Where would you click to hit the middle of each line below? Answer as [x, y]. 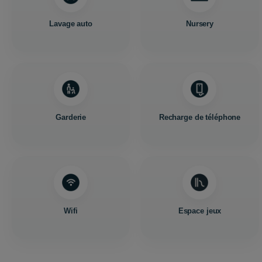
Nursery [200, 24]
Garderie [71, 117]
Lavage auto [71, 24]
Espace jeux [200, 211]
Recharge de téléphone [200, 117]
